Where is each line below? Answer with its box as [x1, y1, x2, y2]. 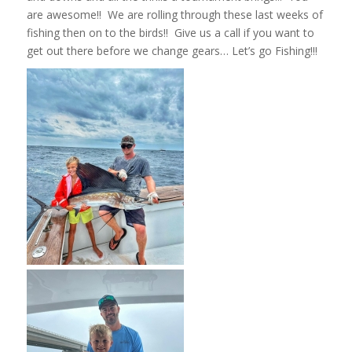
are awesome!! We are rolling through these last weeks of [26, 6, 323, 22]
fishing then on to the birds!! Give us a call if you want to [26, 24, 314, 40]
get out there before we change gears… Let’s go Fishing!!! [26, 42, 317, 58]
